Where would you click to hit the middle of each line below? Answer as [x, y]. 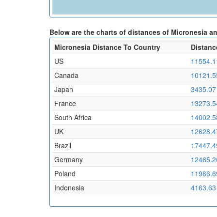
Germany [69, 159]
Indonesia [69, 187]
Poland [65, 173]
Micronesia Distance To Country [107, 47]
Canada [66, 75]
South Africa [73, 117]
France [65, 103]
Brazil [63, 145]
